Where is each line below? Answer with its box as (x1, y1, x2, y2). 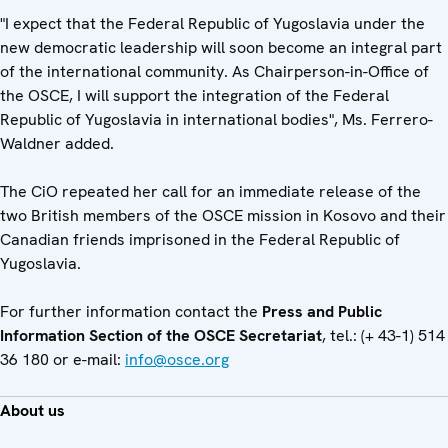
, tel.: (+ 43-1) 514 (322, 325, 445, 346)
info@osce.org (125, 349, 229, 370)
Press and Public (262, 301, 382, 322)
